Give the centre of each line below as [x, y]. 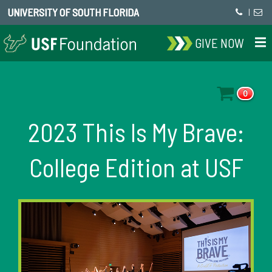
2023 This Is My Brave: [136, 132]
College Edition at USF [136, 167]
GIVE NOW [220, 43]
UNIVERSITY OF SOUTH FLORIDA [73, 12]
